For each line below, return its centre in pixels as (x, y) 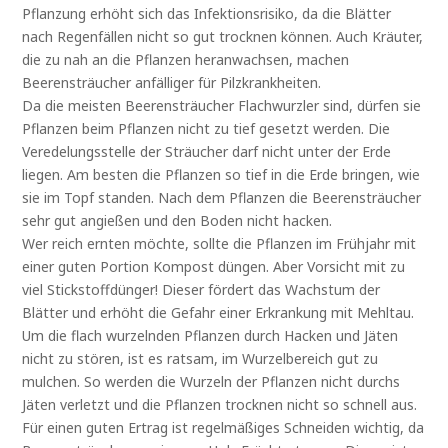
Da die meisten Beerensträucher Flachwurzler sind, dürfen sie (222, 105)
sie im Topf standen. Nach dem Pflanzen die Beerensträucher (222, 197)
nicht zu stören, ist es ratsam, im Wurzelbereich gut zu (200, 358)
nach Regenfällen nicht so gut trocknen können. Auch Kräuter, (223, 36)
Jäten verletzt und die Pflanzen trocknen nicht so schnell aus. (220, 404)
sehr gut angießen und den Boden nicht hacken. (177, 220)
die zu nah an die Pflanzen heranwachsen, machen (186, 59)
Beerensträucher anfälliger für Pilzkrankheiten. (172, 82)
